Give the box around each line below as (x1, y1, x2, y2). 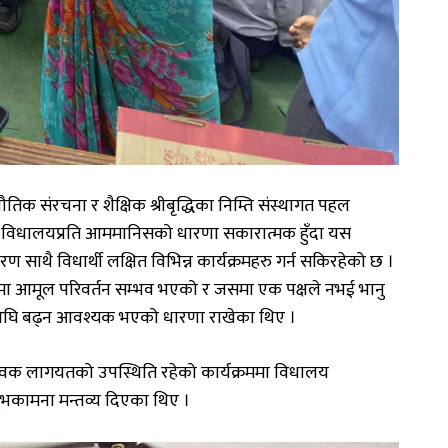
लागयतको (26, 357, 94, 388)
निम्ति (218, 190, 254, 221)
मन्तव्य (59, 385, 101, 416)
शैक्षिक (103, 190, 146, 221)
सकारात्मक (223, 218, 296, 249)
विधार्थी (57, 246, 103, 277)
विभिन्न (151, 246, 193, 277)
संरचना (40, 190, 87, 221)
